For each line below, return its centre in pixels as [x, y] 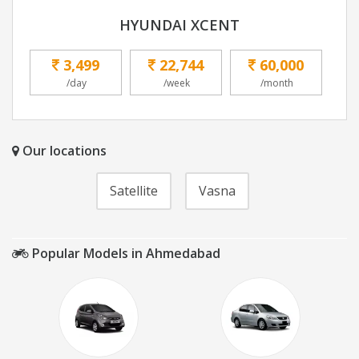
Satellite [134, 191]
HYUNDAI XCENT [179, 25]
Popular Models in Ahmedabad [125, 254]
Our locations [63, 151]
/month [277, 83]
